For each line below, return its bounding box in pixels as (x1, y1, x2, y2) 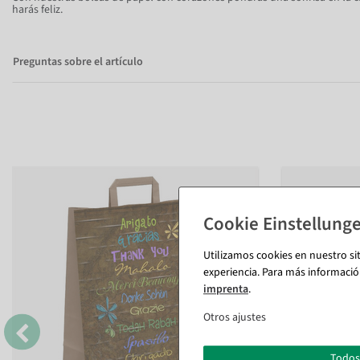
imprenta (203, 280, 248, 297)
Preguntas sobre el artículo (13, 53, 143, 70)
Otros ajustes (203, 309, 266, 325)
